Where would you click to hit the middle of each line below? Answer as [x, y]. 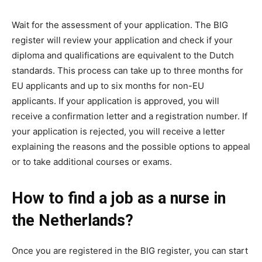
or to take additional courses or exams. [92, 161]
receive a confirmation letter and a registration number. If [130, 116]
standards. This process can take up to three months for [127, 70]
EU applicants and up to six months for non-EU [108, 85]
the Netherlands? [73, 220]
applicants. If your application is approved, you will [116, 101]
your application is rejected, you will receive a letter [118, 131]
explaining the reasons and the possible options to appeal [131, 146]
